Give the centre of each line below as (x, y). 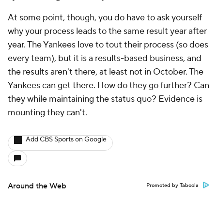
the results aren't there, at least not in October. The (106, 72)
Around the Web (37, 186)
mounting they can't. (47, 113)
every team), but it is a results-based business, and (105, 59)
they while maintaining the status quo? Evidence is (105, 99)
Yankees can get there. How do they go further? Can (108, 86)
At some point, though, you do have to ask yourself (105, 18)
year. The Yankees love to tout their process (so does (108, 45)
